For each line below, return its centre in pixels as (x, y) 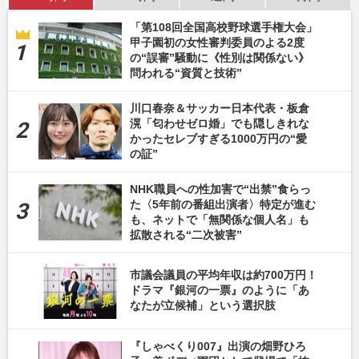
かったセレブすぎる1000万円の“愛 (218, 138)
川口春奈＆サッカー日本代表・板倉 (220, 108)
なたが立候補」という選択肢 (203, 306)
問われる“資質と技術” (186, 73)
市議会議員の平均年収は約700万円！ (224, 275)
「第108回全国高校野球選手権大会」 (224, 27)
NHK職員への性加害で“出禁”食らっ (220, 189)
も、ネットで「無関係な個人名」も (220, 219)
